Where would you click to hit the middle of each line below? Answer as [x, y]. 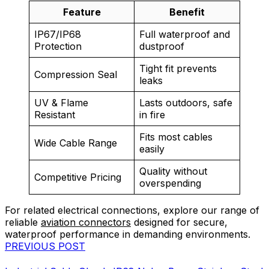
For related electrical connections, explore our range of [132, 210]
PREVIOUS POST [45, 246]
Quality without [173, 171]
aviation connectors [86, 222]
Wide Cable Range [76, 143]
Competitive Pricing [78, 177]
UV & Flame [61, 103]
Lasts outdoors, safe [186, 103]
